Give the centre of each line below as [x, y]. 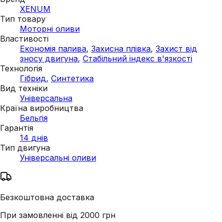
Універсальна [46, 98]
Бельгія [34, 118]
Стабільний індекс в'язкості [138, 58]
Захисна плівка [121, 48]
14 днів [34, 138]
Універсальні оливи [58, 157]
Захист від [176, 48]
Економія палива [53, 48]
